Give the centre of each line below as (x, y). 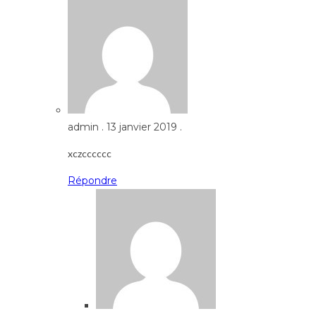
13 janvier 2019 (142, 127)
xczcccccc (90, 153)
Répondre (92, 180)
